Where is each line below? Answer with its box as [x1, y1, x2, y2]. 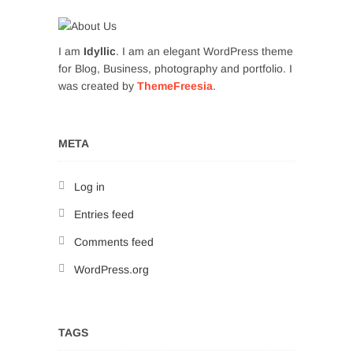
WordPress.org [74, 263, 149, 276]
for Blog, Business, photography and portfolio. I [58, 62, 292, 75]
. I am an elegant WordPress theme [116, 45, 293, 58]
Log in [74, 180, 105, 193]
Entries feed [74, 208, 134, 221]
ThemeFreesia [137, 80, 213, 92]
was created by [58, 80, 137, 92]
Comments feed [74, 236, 154, 248]
